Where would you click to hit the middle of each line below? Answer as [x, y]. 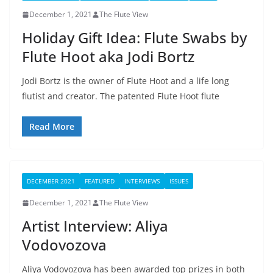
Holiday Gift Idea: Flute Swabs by [134, 37]
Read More [52, 126]
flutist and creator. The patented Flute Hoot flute [121, 96]
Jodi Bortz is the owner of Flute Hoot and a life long [126, 81]
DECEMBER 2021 [51, 181]
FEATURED [100, 181]
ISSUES [179, 181]
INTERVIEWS [142, 181]
